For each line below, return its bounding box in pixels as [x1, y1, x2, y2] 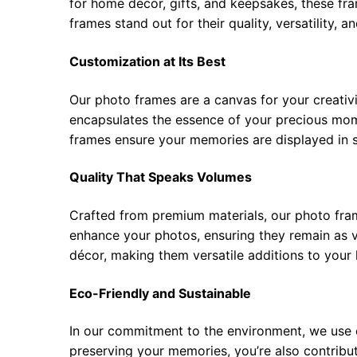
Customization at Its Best [69, 53, 226, 70]
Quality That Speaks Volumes [69, 169, 253, 186]
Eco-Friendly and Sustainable [69, 284, 252, 301]
